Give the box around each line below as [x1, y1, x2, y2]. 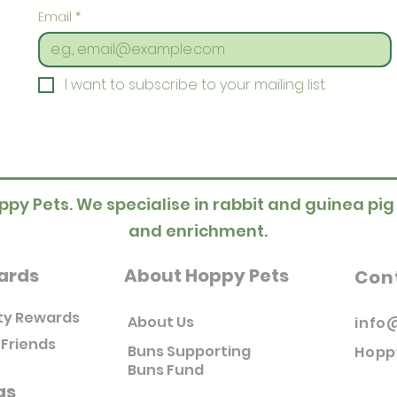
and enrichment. [128, 219, 268, 242]
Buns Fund [128, 359, 204, 380]
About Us [128, 311, 194, 332]
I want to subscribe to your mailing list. [65, 74, 326, 95]
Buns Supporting [128, 340, 251, 362]
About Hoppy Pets [124, 262, 289, 288]
